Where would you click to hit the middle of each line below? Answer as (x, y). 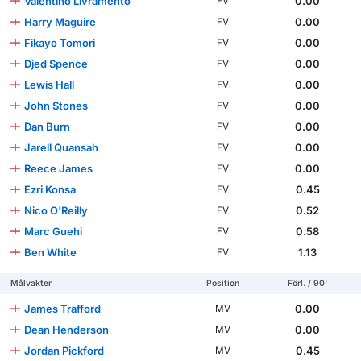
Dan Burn (48, 126)
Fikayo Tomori (60, 42)
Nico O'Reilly (56, 210)
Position (223, 283)
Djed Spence (56, 63)
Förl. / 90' (308, 283)
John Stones (56, 105)
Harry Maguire (60, 21)
